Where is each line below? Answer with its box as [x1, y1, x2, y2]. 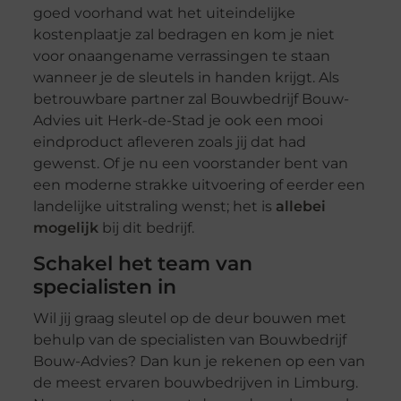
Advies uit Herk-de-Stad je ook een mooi [32, 112, 323, 130]
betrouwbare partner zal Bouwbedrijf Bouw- [32, 90, 349, 108]
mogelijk [32, 219, 98, 237]
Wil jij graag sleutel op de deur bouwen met [32, 310, 346, 328]
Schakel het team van [32, 252, 252, 277]
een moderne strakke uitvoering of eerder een [32, 176, 365, 194]
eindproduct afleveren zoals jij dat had [32, 133, 306, 151]
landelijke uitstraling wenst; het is [32, 198, 276, 216]
